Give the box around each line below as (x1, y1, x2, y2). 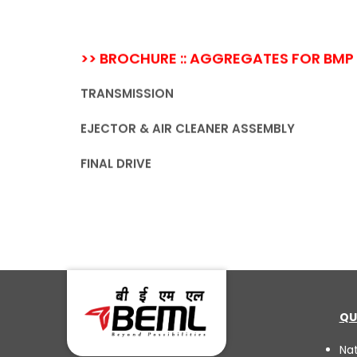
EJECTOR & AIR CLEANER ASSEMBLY (80, 120, 295, 137)
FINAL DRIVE (80, 155, 151, 172)
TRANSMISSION (80, 84, 174, 102)
